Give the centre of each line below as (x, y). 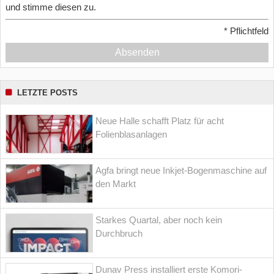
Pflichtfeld (248, 31)
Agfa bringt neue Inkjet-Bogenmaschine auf (181, 171)
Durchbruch (119, 234)
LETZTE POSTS (47, 93)
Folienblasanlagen (131, 135)
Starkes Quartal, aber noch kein (159, 220)
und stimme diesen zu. (51, 7)
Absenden (137, 53)
